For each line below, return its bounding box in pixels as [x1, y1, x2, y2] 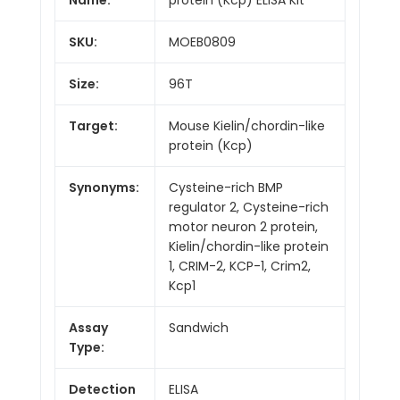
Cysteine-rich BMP [169, 178, 283, 196]
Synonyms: [69, 178, 139, 196]
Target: [69, 116, 118, 135]
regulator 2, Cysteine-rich [169, 197, 329, 216]
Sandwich [169, 318, 229, 337]
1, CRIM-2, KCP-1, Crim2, [169, 256, 311, 275]
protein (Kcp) [169, 136, 253, 154]
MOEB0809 [169, 32, 236, 51]
